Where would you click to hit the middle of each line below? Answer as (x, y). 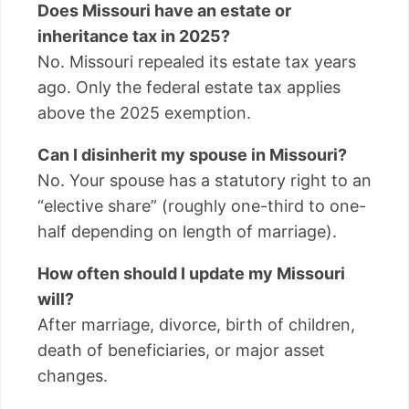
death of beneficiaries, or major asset (181, 350)
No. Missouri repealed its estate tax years (197, 61)
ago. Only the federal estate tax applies (189, 87)
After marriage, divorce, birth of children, (196, 324)
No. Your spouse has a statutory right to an (204, 180)
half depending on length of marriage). (187, 231)
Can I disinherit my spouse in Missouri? (192, 154)
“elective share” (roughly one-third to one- (202, 205)
